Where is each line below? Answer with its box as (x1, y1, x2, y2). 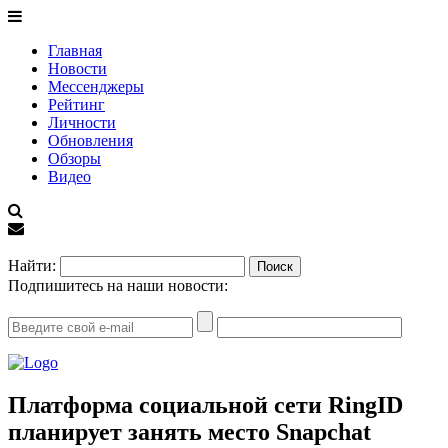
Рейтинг (48, 96, 105, 113)
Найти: (8, 257, 56, 274)
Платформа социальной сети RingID (8, 391, 403, 418)
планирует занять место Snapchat (8, 418, 371, 445)
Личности (48, 114, 116, 131)
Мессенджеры (48, 78, 144, 95)
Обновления (48, 132, 133, 149)
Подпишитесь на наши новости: (8, 277, 228, 294)
